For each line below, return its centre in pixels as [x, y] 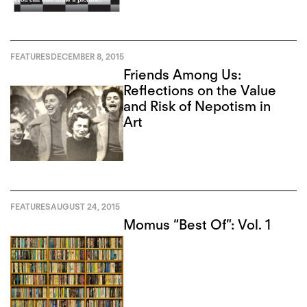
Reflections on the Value [200, 90]
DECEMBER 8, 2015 [87, 57]
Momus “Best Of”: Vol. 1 [197, 224]
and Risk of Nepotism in [197, 106]
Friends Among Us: [183, 74]
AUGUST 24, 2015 [85, 206]
